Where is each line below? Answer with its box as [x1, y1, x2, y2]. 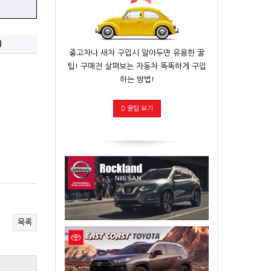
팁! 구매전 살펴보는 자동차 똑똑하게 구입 [67, 62, 206, 70]
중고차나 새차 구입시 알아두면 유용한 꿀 [69, 48, 204, 57]
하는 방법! [119, 75, 154, 83]
